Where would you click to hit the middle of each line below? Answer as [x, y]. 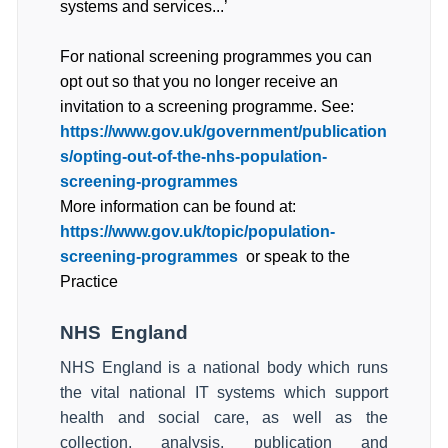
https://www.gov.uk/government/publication [223, 131]
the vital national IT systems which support [224, 392]
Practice [89, 281]
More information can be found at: [178, 206]
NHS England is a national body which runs [224, 367]
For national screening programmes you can [216, 56]
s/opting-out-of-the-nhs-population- [193, 156]
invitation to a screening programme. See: [207, 106]
